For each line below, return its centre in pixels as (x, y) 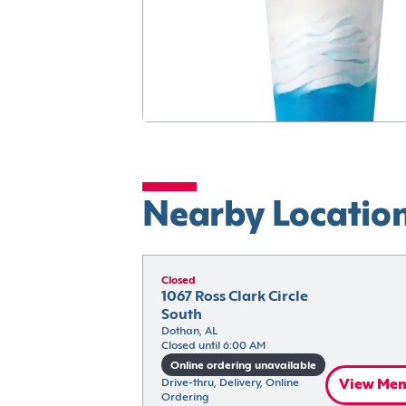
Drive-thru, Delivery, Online (230, 383)
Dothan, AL (189, 332)
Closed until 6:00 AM (213, 346)
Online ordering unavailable (243, 366)
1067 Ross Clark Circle (234, 297)
